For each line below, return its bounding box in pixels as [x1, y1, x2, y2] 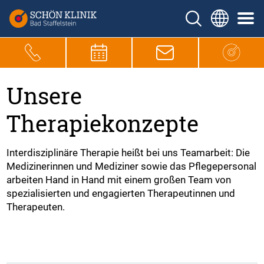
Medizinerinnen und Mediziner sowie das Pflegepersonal [6, 160, 257, 172]
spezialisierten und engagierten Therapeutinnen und [6, 187, 236, 199]
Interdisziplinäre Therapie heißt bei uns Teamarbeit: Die [6, 146, 250, 159]
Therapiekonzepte [6, 108, 199, 138]
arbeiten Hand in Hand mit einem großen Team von [6, 173, 232, 186]
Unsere [6, 81, 82, 110]
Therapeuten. [6, 200, 65, 213]
